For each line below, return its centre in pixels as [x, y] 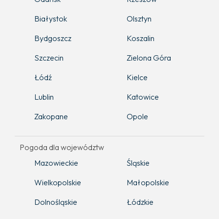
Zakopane [51, 116]
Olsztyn [139, 18]
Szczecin [49, 57]
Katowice [143, 97]
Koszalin [141, 38]
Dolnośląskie [56, 202]
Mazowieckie [56, 163]
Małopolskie [148, 182]
